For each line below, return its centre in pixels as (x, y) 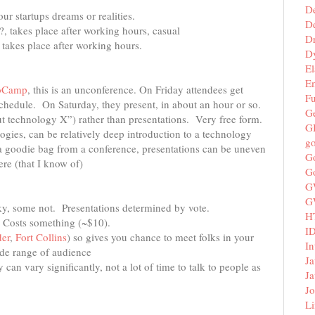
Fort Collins (41, 237)
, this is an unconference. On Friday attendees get (135, 89)
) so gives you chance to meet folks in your (160, 237)
